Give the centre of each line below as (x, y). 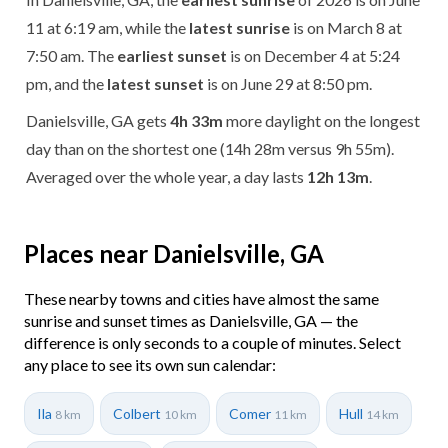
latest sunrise (239, 27)
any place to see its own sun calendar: (150, 364)
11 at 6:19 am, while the (107, 27)
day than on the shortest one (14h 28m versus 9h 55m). (210, 148)
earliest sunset (172, 55)
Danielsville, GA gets (98, 120)
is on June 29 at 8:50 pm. (288, 83)
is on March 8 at (346, 27)
